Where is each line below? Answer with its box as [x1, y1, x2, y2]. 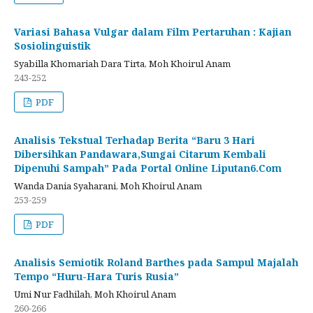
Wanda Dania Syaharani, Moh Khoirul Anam [14, 179, 202, 192]
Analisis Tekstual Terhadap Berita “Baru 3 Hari [14, 133, 255, 147]
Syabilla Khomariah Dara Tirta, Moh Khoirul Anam [14, 57, 231, 70]
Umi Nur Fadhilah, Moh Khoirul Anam [14, 287, 176, 300]
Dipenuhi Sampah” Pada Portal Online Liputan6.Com [14, 161, 282, 175]
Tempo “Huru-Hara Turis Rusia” [14, 269, 179, 283]
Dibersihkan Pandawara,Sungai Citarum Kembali [14, 147, 266, 161]
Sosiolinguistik [14, 38, 91, 52]
